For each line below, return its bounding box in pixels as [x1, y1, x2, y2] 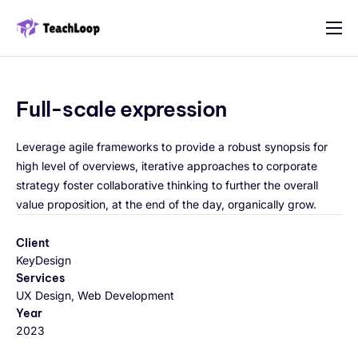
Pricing [20, 113, 69, 129]
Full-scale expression [16, 96, 227, 122]
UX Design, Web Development [16, 288, 174, 302]
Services [16, 271, 65, 285]
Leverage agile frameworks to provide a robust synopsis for [16, 140, 328, 153]
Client [16, 236, 50, 250]
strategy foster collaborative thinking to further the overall [16, 178, 318, 192]
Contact [20, 146, 74, 163]
